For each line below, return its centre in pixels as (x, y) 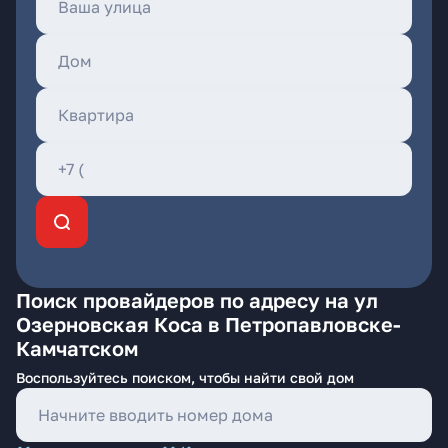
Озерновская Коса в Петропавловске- (208, 324)
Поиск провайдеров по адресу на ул (197, 300)
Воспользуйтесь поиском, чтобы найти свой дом (185, 377)
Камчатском (77, 348)
